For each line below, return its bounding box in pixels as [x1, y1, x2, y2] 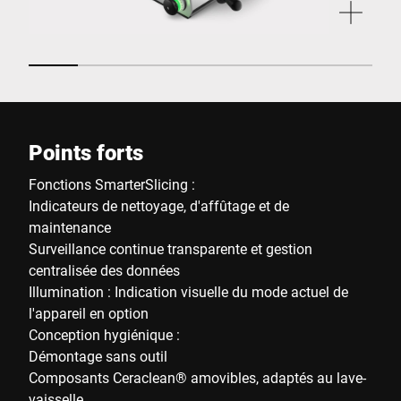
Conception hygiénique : [29, 325, 180, 344]
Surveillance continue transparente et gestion [29, 239, 312, 258]
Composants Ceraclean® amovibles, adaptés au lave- [29, 368, 366, 387]
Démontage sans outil [29, 346, 167, 365]
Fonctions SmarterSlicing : [29, 175, 195, 193]
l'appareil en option [29, 303, 149, 322]
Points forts [29, 138, 143, 166]
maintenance [29, 218, 111, 236]
